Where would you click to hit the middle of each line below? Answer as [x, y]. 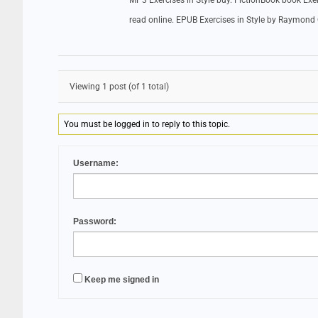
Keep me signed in [122, 280]
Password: [95, 221]
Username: [96, 163]
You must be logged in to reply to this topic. [147, 124]
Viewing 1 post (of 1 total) [119, 87]
